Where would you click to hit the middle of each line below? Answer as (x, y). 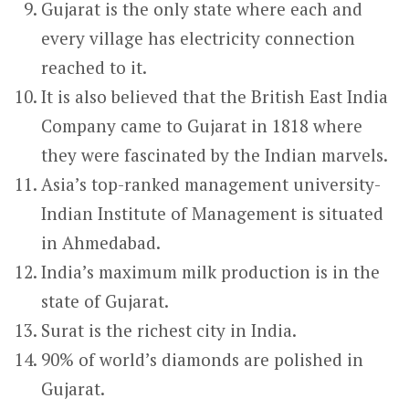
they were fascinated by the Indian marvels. (215, 155)
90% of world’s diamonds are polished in (203, 359)
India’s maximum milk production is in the (211, 272)
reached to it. (94, 67)
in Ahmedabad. (101, 242)
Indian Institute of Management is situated (213, 213)
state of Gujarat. (105, 301)
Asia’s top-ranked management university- (211, 184)
